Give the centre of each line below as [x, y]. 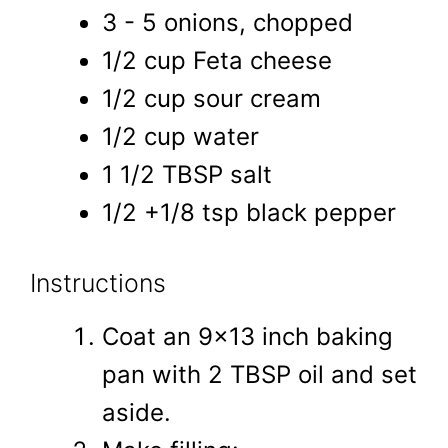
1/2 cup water [180, 136]
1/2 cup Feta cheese [217, 60]
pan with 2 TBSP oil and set [259, 374]
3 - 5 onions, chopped [227, 22]
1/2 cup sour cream [211, 98]
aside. [136, 412]
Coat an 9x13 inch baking [247, 336]
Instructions [98, 282]
